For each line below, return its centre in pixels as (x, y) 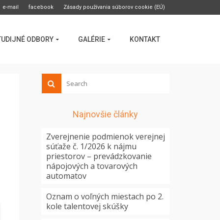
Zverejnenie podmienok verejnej (105, 137)
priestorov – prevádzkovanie (99, 156)
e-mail (11, 7)
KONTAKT (145, 39)
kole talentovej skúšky (87, 206)
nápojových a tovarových (92, 166)
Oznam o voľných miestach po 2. (105, 196)
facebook (41, 7)
